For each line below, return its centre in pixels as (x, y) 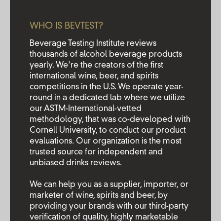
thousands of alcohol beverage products (106, 55)
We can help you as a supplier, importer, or (109, 185)
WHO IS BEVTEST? (66, 26)
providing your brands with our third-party (109, 207)
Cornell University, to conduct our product (108, 131)
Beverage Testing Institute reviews (93, 44)
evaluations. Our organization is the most (106, 142)
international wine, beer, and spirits (94, 76)
